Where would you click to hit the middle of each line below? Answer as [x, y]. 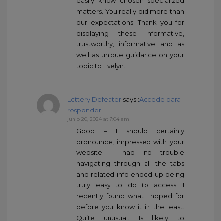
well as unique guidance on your [130, 55]
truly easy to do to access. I [130, 185]
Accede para [160, 99]
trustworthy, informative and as [130, 44]
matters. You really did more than [130, 12]
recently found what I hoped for [130, 196]
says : [130, 99]
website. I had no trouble [130, 153]
